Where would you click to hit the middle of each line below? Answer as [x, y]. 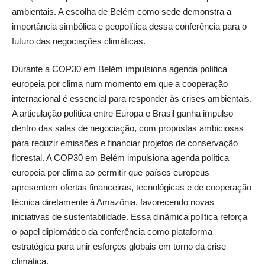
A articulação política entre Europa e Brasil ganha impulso [122, 113]
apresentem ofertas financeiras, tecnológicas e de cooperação [132, 187]
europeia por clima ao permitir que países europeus [111, 172]
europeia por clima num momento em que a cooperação [120, 84]
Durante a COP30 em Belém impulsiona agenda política [119, 69]
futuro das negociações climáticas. [79, 41]
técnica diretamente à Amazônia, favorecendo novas [113, 202]
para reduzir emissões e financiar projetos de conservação [125, 143]
